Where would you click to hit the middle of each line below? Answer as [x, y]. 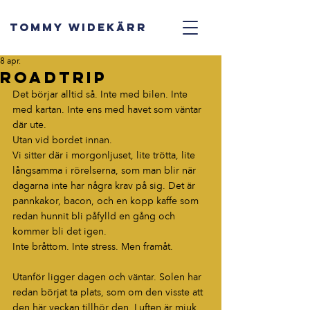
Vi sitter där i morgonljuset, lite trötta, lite [105, 156]
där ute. [29, 125]
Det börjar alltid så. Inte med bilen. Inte [101, 95]
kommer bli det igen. [61, 232]
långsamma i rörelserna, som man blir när [106, 171]
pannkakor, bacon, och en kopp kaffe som [107, 201]
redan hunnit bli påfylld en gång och [95, 217]
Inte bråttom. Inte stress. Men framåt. [93, 247]
